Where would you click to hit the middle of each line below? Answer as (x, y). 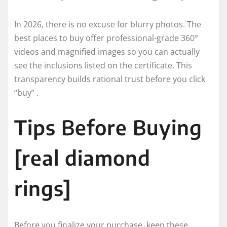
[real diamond (82, 158)
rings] (43, 188)
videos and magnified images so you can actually (107, 52)
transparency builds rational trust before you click (110, 79)
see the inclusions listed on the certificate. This (103, 66)
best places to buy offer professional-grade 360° (106, 38)
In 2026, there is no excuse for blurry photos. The (108, 25)
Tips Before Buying (108, 127)
